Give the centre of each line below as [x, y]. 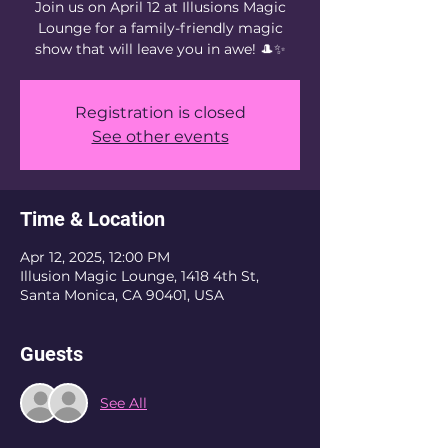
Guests [51, 354]
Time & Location [92, 219]
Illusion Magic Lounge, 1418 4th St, [139, 276]
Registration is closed [160, 112]
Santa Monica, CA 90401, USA [122, 295]
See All [123, 402]
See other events [160, 136]
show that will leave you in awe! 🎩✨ [160, 49]
